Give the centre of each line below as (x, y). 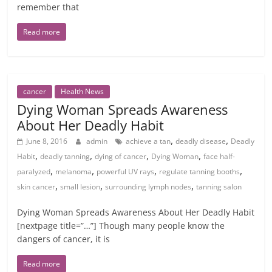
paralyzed (34, 172)
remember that (48, 7)
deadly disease (201, 141)
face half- (219, 156)
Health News (83, 91)
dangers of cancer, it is (64, 239)
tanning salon (219, 187)
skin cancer (36, 187)
